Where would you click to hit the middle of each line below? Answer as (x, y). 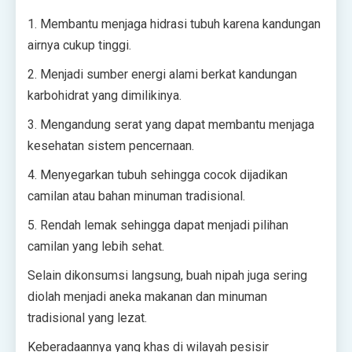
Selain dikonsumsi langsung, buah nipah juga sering (167, 276)
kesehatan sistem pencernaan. (111, 146)
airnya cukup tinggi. (79, 46)
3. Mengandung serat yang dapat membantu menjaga (171, 125)
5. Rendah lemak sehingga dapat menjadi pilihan (158, 225)
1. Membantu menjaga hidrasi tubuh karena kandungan (174, 24)
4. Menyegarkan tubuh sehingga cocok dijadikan (158, 175)
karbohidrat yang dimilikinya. (104, 96)
